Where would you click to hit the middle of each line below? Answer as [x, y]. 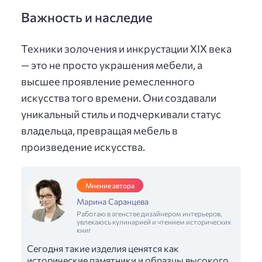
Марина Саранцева [113, 201]
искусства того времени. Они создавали [119, 97]
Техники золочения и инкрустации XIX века [126, 48]
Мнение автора [110, 185]
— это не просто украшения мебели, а [112, 65]
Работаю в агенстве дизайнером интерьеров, [149, 213]
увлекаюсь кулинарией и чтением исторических [154, 221]
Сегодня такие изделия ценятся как [103, 248]
